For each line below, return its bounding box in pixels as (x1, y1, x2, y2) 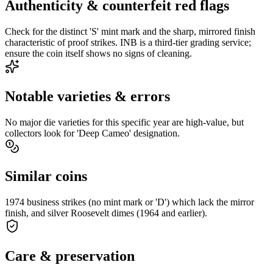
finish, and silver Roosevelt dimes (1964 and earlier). (5, 208, 207, 218)
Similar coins (5, 168, 87, 185)
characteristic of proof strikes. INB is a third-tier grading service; (5, 37, 251, 48)
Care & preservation (5, 247, 135, 264)
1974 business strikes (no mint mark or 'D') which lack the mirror (5, 197, 254, 207)
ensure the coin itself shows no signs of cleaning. (5, 48, 192, 59)
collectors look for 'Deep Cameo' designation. (5, 128, 180, 139)
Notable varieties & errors (5, 88, 170, 105)
